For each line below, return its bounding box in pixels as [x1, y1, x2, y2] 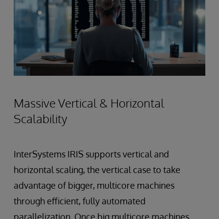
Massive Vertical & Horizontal [14, 95, 164, 111]
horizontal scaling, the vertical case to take [14, 164, 180, 175]
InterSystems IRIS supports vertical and [14, 149, 169, 160]
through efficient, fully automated [14, 196, 146, 207]
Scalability [14, 111, 67, 127]
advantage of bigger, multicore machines [14, 180, 175, 191]
